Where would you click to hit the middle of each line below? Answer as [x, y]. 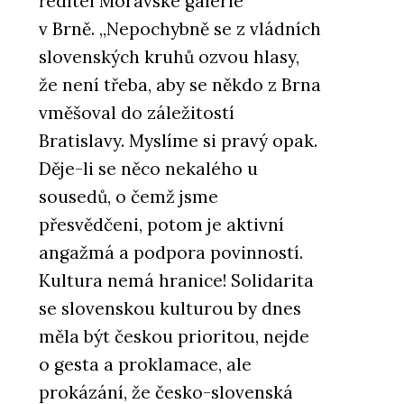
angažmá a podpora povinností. [171, 253]
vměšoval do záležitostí [137, 113]
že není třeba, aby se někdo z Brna [180, 85]
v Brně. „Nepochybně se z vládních [180, 29]
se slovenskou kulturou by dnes [170, 309]
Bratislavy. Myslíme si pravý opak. [178, 141]
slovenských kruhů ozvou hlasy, [169, 57]
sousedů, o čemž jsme [129, 197]
